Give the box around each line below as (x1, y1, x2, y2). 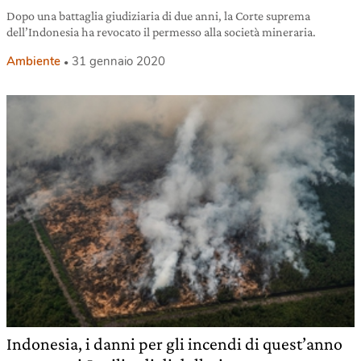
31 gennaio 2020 (72, 53, 165, 70)
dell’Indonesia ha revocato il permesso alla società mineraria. (6, 25, 316, 39)
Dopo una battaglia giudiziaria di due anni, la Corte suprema (6, 9, 310, 23)
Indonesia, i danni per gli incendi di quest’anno (6, 334, 342, 355)
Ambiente (6, 53, 60, 70)
